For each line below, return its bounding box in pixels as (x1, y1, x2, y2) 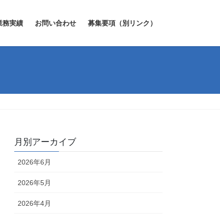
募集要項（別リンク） (88, 19, 157, 27)
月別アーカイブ (14, 137, 77, 147)
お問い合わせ (35, 19, 76, 27)
